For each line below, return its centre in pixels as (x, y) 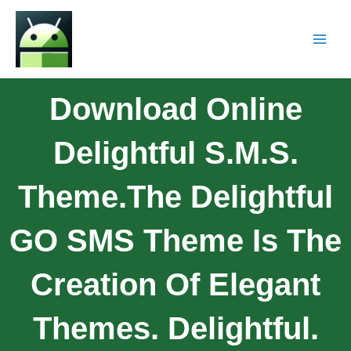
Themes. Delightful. (175, 328)
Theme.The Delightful (175, 196)
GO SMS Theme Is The (175, 240)
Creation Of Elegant (175, 284)
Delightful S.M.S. (175, 152)
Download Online (175, 109)
